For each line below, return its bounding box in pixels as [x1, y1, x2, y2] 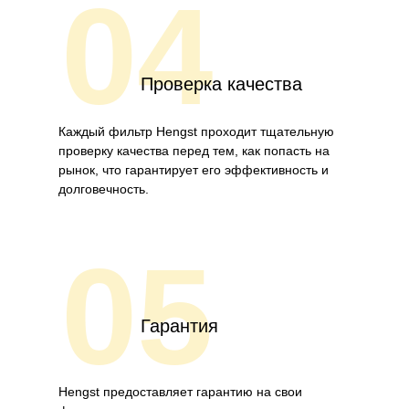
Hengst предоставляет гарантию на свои [58, 384, 302, 400]
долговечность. [58, 182, 149, 197]
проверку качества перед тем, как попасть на [58, 143, 330, 159]
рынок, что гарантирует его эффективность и [58, 163, 329, 178]
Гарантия [141, 316, 218, 337]
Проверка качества [141, 74, 302, 95]
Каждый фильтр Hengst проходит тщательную [58, 124, 334, 140]
